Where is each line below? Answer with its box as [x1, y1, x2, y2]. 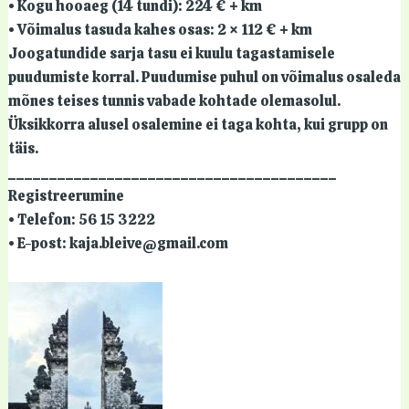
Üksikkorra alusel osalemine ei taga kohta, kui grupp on [7, 114, 388, 134]
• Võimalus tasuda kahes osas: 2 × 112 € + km [7, 19, 312, 39]
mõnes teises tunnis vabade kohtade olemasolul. [7, 90, 341, 110]
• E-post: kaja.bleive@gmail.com [7, 233, 228, 253]
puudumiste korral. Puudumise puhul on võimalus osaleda [7, 67, 401, 87]
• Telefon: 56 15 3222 [7, 209, 155, 229]
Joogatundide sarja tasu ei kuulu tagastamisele [7, 43, 335, 63]
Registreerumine [7, 185, 124, 205]
